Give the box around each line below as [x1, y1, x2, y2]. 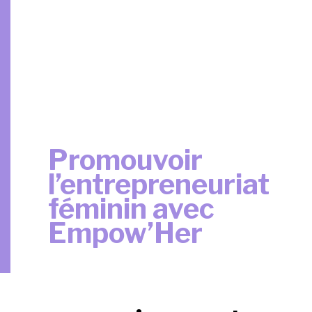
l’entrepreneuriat [48, 166, 270, 201]
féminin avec [48, 191, 214, 226]
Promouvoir [48, 142, 203, 177]
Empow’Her [48, 215, 203, 250]
